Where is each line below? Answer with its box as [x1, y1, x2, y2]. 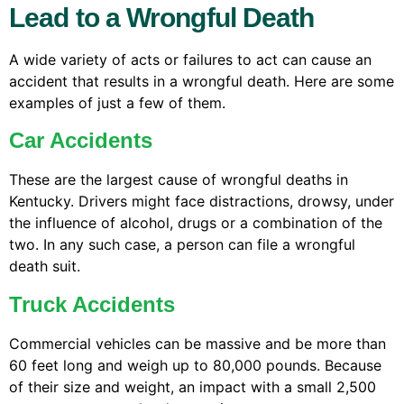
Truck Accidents [9, 291, 175, 317]
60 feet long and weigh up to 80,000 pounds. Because [9, 355, 381, 374]
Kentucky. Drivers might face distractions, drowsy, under [9, 192, 394, 211]
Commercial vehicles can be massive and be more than [9, 334, 386, 353]
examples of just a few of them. [9, 93, 225, 112]
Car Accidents [9, 128, 152, 153]
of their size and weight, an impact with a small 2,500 [9, 377, 376, 396]
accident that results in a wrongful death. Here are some [9, 71, 394, 90]
